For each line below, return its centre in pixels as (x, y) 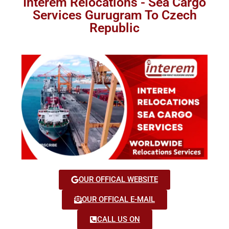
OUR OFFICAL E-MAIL (118, 199)
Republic (114, 28)
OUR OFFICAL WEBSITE (118, 179)
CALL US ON (118, 219)
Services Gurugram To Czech (114, 15)
